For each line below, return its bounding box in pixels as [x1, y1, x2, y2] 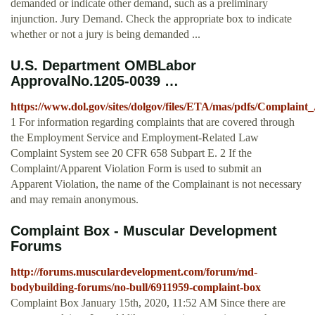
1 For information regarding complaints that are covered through [11, 116, 295, 129]
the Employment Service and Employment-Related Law [11, 131, 259, 144]
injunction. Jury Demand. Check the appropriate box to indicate [11, 13, 292, 25]
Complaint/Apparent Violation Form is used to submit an [11, 162, 262, 175]
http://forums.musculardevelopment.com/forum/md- [11, 266, 257, 278]
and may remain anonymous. [11, 193, 139, 206]
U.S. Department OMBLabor [11, 58, 196, 74]
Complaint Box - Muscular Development [11, 223, 277, 239]
